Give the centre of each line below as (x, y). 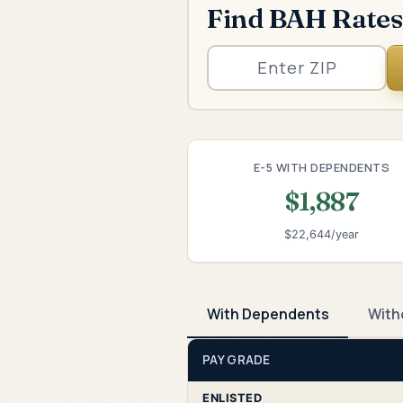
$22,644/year (321, 235)
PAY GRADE (237, 359)
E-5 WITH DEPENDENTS (322, 167)
